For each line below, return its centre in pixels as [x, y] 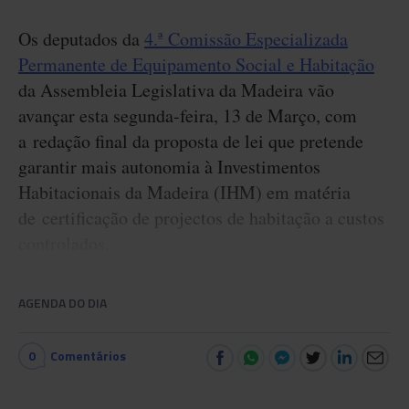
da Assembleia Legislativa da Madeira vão [176, 90]
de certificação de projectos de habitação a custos [201, 218]
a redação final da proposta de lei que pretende [191, 141]
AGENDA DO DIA [63, 303]
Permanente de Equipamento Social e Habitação [196, 64]
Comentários [88, 356]
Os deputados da [81, 39]
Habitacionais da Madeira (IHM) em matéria [184, 192]
